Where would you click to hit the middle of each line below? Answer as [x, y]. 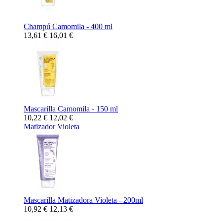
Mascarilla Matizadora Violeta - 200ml [83, 200]
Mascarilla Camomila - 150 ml [71, 109]
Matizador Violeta [52, 127]
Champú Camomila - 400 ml [68, 26]
